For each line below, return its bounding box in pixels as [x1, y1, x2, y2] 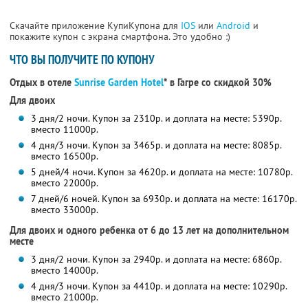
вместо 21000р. [30, 291, 98, 304]
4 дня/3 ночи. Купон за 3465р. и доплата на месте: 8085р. [30, 139, 282, 152]
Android [217, 19, 253, 32]
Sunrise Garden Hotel [74, 76, 164, 89]
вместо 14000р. [30, 264, 98, 277]
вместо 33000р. [30, 203, 98, 217]
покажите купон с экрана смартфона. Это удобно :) [10, 30, 230, 43]
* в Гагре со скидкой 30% [164, 76, 272, 89]
